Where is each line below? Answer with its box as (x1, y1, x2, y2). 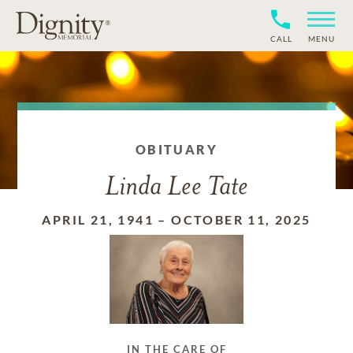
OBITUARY (135, 142, 218, 157)
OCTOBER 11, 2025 (171, 212, 311, 227)
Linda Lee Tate (105, 174, 248, 202)
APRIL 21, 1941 (42, 212, 154, 227)
